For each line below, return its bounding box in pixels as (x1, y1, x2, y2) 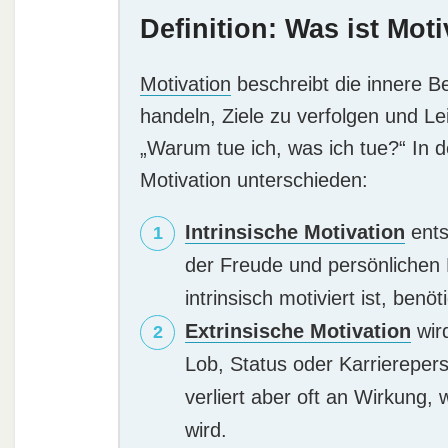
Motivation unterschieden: (140, 168, 369, 191)
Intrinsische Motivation (185, 220, 406, 243)
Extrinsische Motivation (185, 319, 412, 342)
